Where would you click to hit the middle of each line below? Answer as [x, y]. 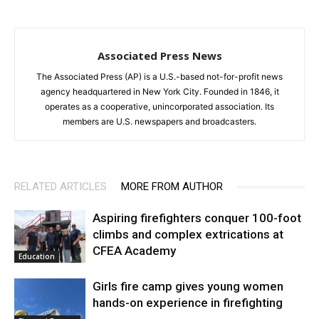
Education [37, 257]
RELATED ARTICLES [61, 187]
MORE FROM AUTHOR [172, 187]
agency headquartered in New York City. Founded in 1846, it [159, 92]
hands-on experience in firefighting [188, 303]
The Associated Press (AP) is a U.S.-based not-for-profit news [159, 77]
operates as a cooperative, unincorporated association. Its [159, 107]
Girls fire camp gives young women [188, 287]
